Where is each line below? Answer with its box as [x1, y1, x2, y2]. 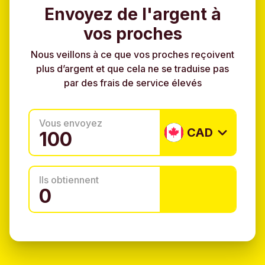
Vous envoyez [39, 117, 102, 130]
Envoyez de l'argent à [44, 4, 221, 24]
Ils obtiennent [39, 174, 99, 186]
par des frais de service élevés [63, 77, 202, 89]
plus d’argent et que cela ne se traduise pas [36, 63, 229, 75]
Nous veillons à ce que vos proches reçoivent [31, 49, 234, 61]
